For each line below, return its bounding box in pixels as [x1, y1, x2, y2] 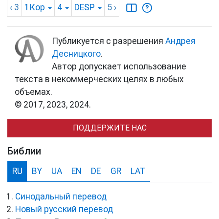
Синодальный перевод [15, 191, 107, 201]
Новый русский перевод [15, 204, 113, 214]
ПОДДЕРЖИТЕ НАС [72, 123, 147, 132]
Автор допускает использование [52, 61, 186, 71]
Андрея [165, 36, 196, 46]
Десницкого [52, 48, 101, 59]
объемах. [15, 87, 52, 97]
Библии [7, 145, 41, 157]
